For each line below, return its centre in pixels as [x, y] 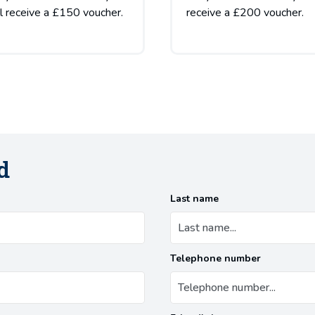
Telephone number [216, 258]
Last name [194, 199]
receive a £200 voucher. [245, 12]
